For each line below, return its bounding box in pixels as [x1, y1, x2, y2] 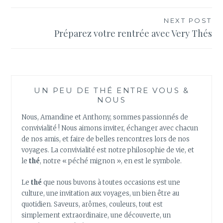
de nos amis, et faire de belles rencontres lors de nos [21, 135, 190, 144]
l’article [10, 9, 58, 28]
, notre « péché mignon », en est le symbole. [40, 157, 182, 166]
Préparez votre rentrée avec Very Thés [54, 27, 212, 40]
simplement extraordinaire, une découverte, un [21, 211, 171, 220]
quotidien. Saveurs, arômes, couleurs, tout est [21, 200, 163, 209]
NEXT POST [164, 16, 212, 25]
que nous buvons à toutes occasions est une [42, 178, 181, 187]
